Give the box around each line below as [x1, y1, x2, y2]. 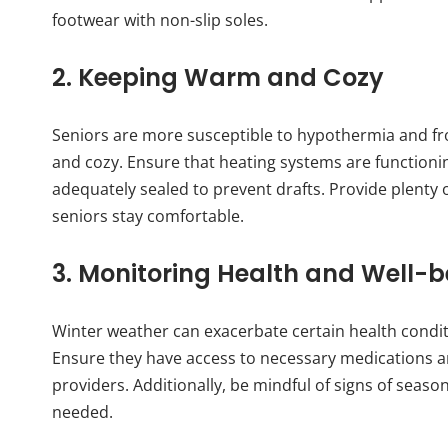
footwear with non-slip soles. [52, 9, 268, 32]
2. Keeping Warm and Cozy [52, 61, 384, 95]
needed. [52, 401, 113, 424]
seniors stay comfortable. [52, 205, 244, 228]
